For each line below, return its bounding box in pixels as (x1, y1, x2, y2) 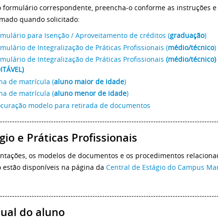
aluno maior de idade (54, 76, 124, 86)
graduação (170, 31, 204, 40)
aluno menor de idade (54, 89, 127, 98)
